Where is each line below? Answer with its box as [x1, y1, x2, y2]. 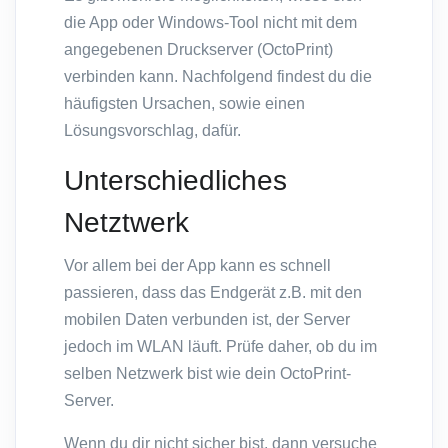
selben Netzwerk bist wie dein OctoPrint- [64, 365, 351, 383]
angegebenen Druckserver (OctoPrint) [64, 41, 333, 59]
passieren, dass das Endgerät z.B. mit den [64, 284, 362, 302]
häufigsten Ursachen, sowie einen [64, 95, 305, 113]
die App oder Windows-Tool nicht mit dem [64, 14, 357, 32]
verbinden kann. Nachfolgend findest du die [64, 68, 372, 86]
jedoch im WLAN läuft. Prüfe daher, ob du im [64, 338, 377, 356]
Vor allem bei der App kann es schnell [64, 257, 331, 275]
